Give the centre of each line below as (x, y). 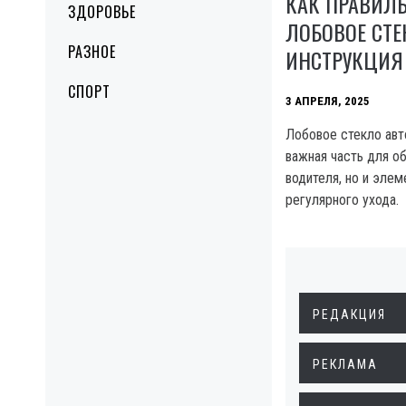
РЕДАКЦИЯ (349, 315)
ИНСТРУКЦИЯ (344, 60)
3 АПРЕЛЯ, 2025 (328, 101)
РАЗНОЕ (92, 52)
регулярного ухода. (342, 200)
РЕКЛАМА (345, 365)
